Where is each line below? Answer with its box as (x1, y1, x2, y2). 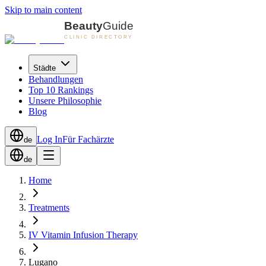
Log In (37, 134, 62, 144)
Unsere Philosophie (28, 96, 102, 106)
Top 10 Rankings (28, 85, 93, 95)
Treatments (28, 202, 69, 213)
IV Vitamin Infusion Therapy (28, 230, 138, 240)
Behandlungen (28, 74, 83, 84)
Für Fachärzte (62, 134, 114, 144)
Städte (33, 64, 56, 72)
